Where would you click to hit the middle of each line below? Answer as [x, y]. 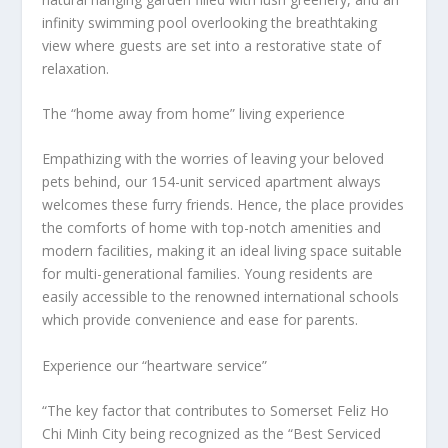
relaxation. [76, 68]
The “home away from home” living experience [194, 113]
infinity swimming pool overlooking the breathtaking [210, 22]
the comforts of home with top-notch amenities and [212, 228]
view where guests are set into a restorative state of [212, 45]
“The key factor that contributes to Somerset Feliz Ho [216, 411]
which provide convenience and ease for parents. [200, 320]
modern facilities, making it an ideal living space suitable [222, 251]
